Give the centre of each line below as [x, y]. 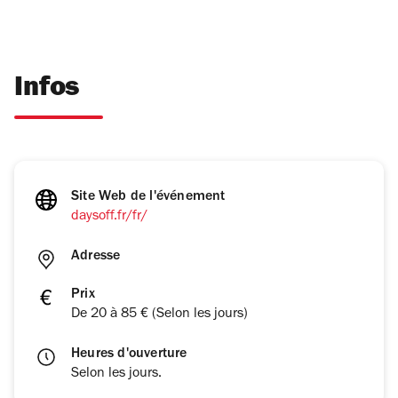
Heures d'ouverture [129, 355]
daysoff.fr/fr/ [109, 217]
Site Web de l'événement [148, 198]
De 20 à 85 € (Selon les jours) [159, 315]
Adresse [96, 257]
